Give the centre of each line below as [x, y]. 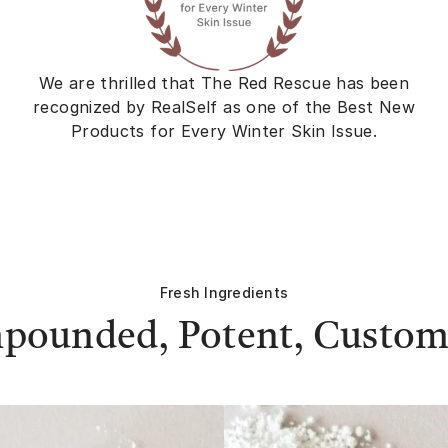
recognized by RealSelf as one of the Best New [224, 106]
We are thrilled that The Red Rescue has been [224, 82]
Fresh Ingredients [224, 292]
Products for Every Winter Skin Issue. [224, 130]
